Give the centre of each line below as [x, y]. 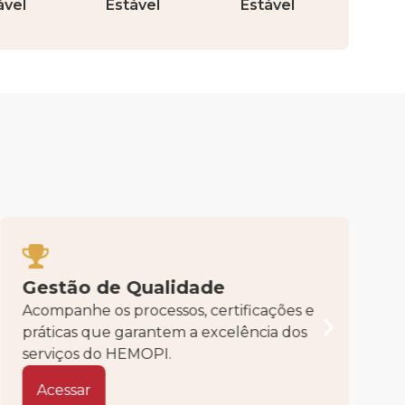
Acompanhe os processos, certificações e [168, 310]
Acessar [64, 390]
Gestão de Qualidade [123, 287]
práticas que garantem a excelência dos [165, 332]
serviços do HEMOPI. [97, 353]
